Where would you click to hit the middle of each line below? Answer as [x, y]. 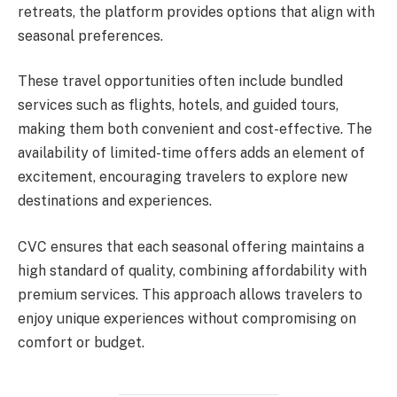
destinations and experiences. [115, 201]
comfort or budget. [81, 342]
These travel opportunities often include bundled [180, 82]
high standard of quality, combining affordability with [192, 270]
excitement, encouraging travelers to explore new [183, 177]
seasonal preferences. [90, 35]
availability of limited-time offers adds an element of [191, 153]
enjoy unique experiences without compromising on [187, 318]
